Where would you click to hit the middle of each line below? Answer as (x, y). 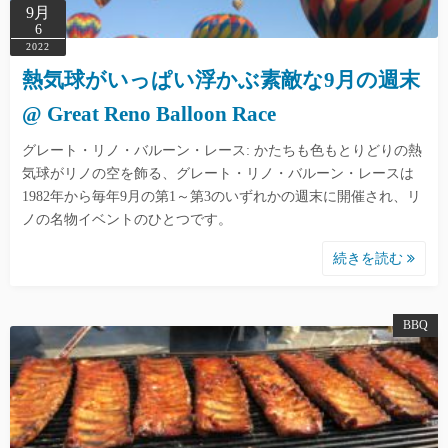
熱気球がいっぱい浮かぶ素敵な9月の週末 (221, 80)
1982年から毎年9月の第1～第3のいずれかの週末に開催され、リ (221, 197)
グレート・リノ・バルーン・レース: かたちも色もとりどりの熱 (222, 151)
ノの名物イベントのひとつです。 (131, 220)
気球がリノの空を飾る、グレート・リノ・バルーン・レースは (218, 174)
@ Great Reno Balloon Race (149, 114)
